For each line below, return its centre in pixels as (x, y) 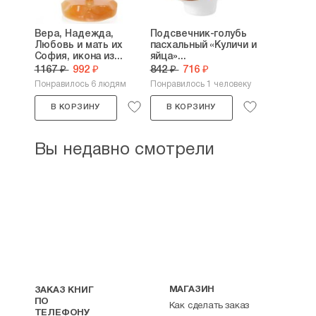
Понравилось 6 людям (80, 84)
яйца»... (168, 57)
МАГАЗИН (192, 290)
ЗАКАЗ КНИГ (64, 291)
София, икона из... (78, 57)
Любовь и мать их (78, 45)
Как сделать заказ (209, 306)
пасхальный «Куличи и (203, 45)
